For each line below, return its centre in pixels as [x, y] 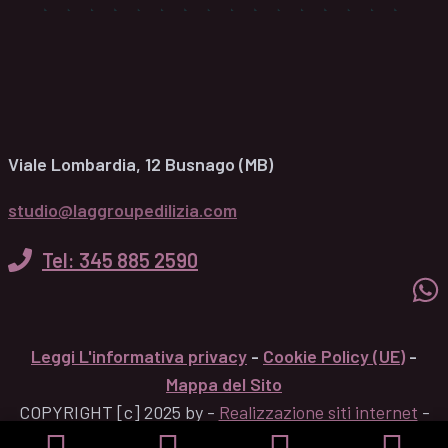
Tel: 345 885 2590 [120, 259]
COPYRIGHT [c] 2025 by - [118, 412]
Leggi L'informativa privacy [139, 356]
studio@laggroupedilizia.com [122, 209]
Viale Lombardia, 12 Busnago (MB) [140, 163]
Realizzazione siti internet [318, 412]
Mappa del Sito [224, 384]
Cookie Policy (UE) [334, 356]
